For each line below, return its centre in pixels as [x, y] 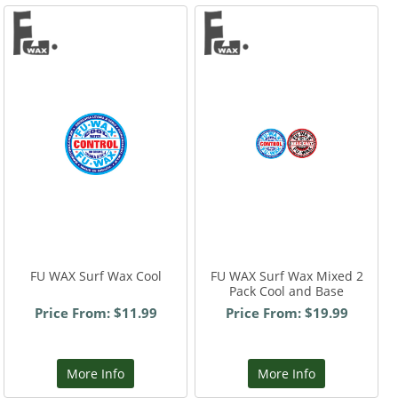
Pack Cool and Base [287, 291]
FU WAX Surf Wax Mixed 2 [287, 276]
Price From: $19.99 [287, 313]
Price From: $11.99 [96, 313]
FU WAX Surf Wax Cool [96, 276]
